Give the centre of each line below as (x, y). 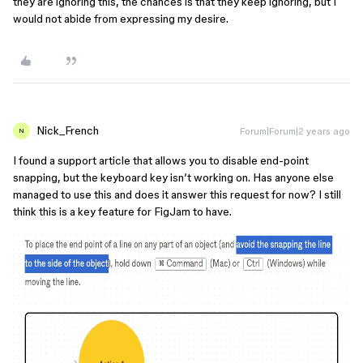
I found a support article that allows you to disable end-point (161, 160)
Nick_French (68, 130)
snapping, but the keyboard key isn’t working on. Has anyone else (173, 177)
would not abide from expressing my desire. (121, 19)
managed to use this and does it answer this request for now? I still (177, 194)
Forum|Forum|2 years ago (295, 131)
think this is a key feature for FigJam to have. (122, 211)
